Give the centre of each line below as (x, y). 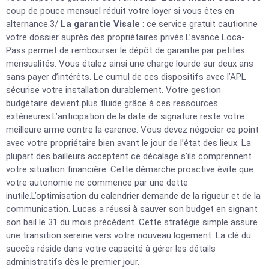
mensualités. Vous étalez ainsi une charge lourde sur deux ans (130, 64)
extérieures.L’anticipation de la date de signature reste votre (125, 116)
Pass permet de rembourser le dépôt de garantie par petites (125, 50)
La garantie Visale (100, 24)
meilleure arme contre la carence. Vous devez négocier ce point (132, 130)
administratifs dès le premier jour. (73, 262)
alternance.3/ (33, 24)
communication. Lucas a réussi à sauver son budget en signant (132, 209)
